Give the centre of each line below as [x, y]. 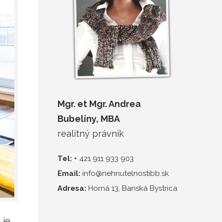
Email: [69, 173]
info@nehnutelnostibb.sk [125, 173]
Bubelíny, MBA [89, 119]
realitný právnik [91, 134]
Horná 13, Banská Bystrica [132, 188]
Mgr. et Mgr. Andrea [99, 104]
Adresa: [72, 188]
